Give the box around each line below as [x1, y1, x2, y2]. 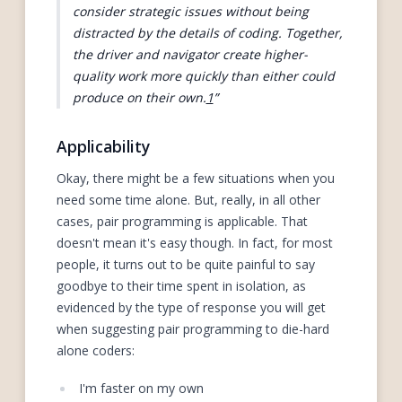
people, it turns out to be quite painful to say [57, 256, 315, 274]
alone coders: [57, 342, 135, 360]
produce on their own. [72, 88, 206, 106]
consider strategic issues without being [72, 2, 309, 20]
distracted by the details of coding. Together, [72, 23, 343, 41]
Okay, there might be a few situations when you [57, 170, 335, 188]
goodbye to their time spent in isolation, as [57, 277, 306, 295]
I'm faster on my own [78, 379, 204, 397]
